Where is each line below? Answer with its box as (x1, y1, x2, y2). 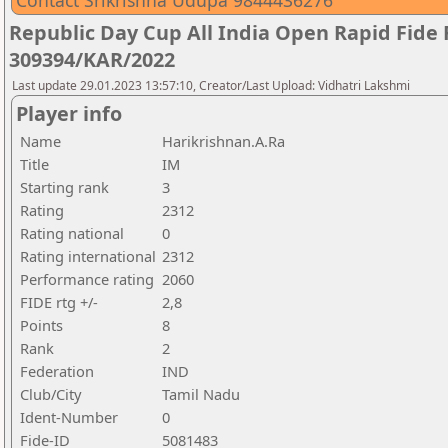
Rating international (20, 246, 156, 266)
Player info (16, 100, 122, 127)
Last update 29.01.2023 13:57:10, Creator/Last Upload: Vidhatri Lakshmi (12, 77, 410, 94)
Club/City (20, 384, 81, 404)
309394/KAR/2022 (9, 46, 175, 73)
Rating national (20, 223, 124, 243)
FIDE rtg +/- (20, 292, 98, 312)
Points (20, 315, 63, 335)
